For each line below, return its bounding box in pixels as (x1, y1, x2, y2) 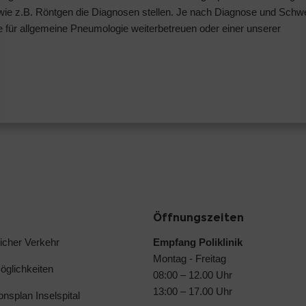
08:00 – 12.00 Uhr (153, 268, 232, 281)
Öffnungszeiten (153, 210, 244, 224)
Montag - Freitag (153, 252, 226, 264)
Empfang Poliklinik (153, 236, 242, 248)
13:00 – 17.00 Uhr (153, 285, 232, 297)
